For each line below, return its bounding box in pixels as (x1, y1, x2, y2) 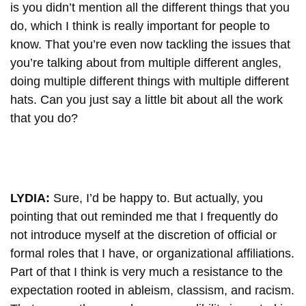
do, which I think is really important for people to (10, 18, 270, 33)
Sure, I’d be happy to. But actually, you (53, 191, 263, 205)
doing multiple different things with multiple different (10, 74, 289, 88)
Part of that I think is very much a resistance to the (10, 264, 283, 279)
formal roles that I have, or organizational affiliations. (10, 246, 294, 260)
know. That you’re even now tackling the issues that (10, 37, 290, 51)
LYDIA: (10, 191, 53, 205)
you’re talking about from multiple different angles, (10, 55, 281, 70)
